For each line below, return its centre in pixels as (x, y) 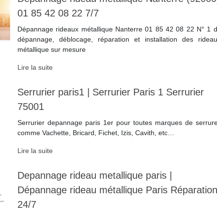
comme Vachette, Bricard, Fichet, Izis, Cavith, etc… (96, 133)
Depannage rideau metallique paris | (94, 176)
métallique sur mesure (51, 50)
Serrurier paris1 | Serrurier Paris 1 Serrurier (110, 92)
